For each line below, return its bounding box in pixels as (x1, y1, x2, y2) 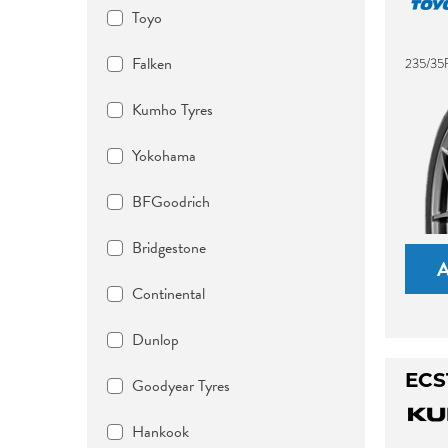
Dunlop (132, 328, 179, 352)
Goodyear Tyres (132, 374, 230, 398)
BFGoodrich (132, 190, 210, 214)
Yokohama (132, 144, 196, 168)
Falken (132, 52, 172, 76)
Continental (132, 282, 205, 306)
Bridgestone (132, 236, 206, 260)
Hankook (132, 420, 189, 444)
